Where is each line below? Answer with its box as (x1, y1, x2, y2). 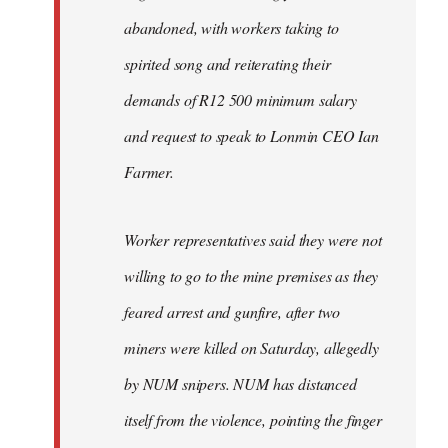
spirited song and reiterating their (124, 52, 331, 74)
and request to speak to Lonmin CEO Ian (124, 124, 379, 146)
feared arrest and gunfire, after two (124, 300, 341, 322)
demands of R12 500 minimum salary (124, 88, 357, 110)
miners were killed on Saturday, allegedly (124, 336, 379, 358)
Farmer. (124, 160, 174, 182)
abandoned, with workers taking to (124, 16, 339, 38)
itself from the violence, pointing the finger (124, 408, 382, 430)
